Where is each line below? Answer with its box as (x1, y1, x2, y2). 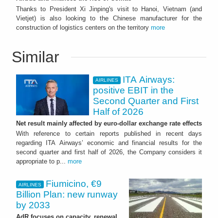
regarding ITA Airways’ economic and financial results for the (16, 139, 202, 147)
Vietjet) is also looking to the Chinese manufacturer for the (16, 14, 202, 22)
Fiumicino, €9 (46, 179, 102, 189)
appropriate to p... (16, 158, 68, 165)
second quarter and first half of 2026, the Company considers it (16, 148, 202, 156)
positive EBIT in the (93, 85, 174, 95)
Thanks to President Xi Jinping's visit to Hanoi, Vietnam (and (16, 5, 202, 13)
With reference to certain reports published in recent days (16, 130, 202, 138)
